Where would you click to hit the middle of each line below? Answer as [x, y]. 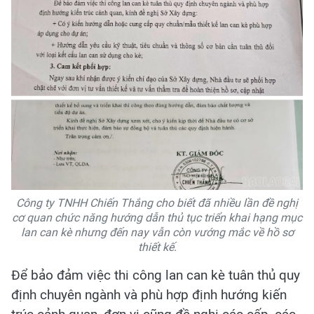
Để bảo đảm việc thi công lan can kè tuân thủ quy [156, 275]
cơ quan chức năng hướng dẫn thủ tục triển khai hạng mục [157, 218]
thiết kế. [157, 247]
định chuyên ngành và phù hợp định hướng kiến [149, 295]
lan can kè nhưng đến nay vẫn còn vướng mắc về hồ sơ [157, 233]
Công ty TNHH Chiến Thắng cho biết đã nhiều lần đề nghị [157, 203]
